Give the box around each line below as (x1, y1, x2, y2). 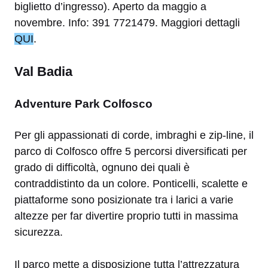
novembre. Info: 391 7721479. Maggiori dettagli (14, 17, 240, 29)
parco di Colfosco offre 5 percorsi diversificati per (14, 145, 247, 158)
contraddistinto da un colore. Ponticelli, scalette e (14, 178, 248, 190)
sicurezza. (14, 226, 63, 239)
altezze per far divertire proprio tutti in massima (14, 210, 238, 223)
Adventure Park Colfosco (14, 98, 153, 111)
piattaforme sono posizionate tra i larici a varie (14, 194, 233, 206)
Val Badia (14, 64, 72, 80)
